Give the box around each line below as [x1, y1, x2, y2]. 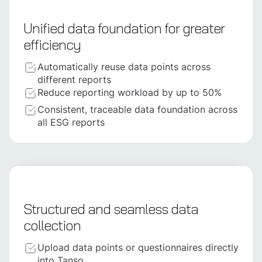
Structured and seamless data [23, 197, 198, 222]
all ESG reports [37, 116, 105, 129]
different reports [37, 73, 111, 87]
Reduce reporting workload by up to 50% [37, 86, 222, 99]
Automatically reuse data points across [37, 60, 211, 74]
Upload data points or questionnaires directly [37, 241, 239, 254]
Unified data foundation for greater [23, 16, 225, 41]
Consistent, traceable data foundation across [37, 103, 237, 116]
